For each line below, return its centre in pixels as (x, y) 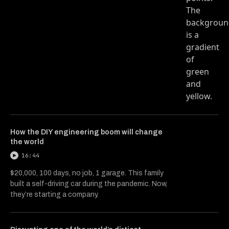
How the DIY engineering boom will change (86, 132)
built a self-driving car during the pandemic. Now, (89, 184)
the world (27, 142)
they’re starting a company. (54, 194)
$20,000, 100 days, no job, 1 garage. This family (87, 173)
